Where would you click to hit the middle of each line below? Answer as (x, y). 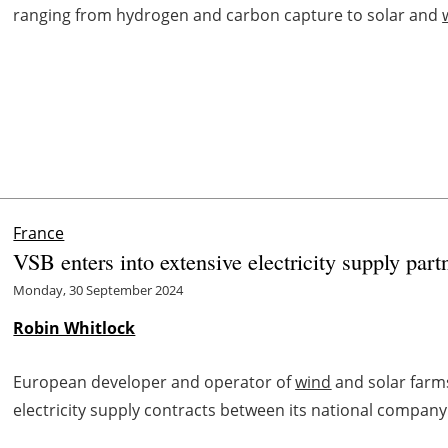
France (39, 233)
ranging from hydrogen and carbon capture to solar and (228, 15)
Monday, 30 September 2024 (98, 290)
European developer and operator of (154, 382)
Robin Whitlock (74, 328)
